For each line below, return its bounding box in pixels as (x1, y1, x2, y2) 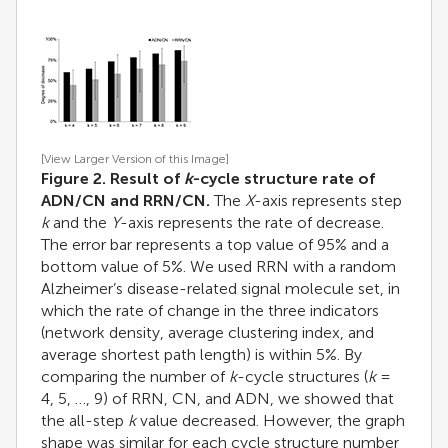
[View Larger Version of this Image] (41, 152, 229, 167)
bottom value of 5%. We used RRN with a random (41, 257, 396, 277)
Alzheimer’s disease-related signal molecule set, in (41, 279, 400, 299)
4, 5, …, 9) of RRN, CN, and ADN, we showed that (41, 389, 394, 409)
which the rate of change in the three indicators (41, 301, 379, 321)
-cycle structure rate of (193, 169, 375, 189)
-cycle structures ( (237, 367, 368, 387)
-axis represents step (254, 191, 402, 211)
